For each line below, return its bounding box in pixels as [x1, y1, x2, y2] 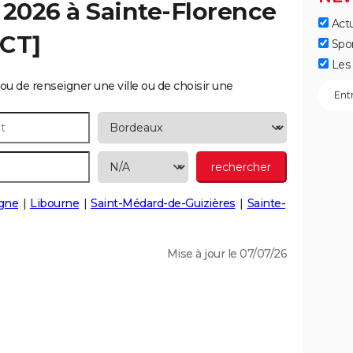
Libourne [30, 196, 79, 210]
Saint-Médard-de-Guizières [91, 196, 236, 210]
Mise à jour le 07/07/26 [166, 247, 287, 261]
